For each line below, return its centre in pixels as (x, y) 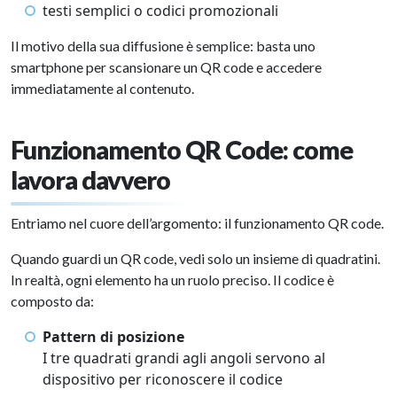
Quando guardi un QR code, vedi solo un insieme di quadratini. (195, 258)
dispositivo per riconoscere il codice (163, 379)
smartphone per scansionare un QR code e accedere (166, 67)
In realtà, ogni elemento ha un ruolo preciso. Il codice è (172, 280)
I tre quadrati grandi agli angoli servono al (184, 358)
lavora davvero (90, 180)
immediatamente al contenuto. (102, 88)
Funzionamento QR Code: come (182, 150)
